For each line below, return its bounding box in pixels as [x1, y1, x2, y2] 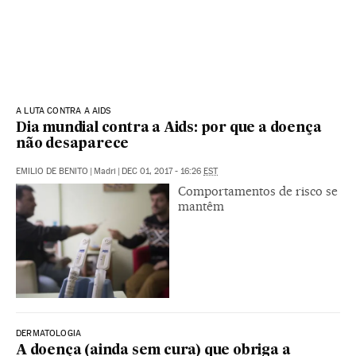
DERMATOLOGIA [16, 328, 82, 339]
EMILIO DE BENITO [16, 165, 88, 176]
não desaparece [16, 137, 130, 151]
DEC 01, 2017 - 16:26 [122, 165, 203, 176]
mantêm [178, 198, 224, 214]
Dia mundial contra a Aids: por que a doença [16, 121, 322, 135]
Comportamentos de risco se [178, 183, 338, 199]
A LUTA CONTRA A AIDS [16, 105, 111, 116]
